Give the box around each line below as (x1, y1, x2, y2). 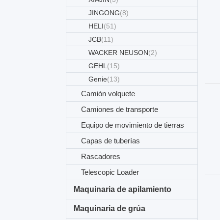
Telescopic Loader (81, 168, 139, 176)
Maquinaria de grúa (74, 204, 146, 213)
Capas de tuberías (81, 137, 140, 145)
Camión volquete (81, 89, 136, 98)
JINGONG (88, 9, 120, 17)
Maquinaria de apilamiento (74, 185, 172, 193)
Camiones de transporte (81, 105, 159, 113)
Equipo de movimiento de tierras (81, 121, 185, 129)
